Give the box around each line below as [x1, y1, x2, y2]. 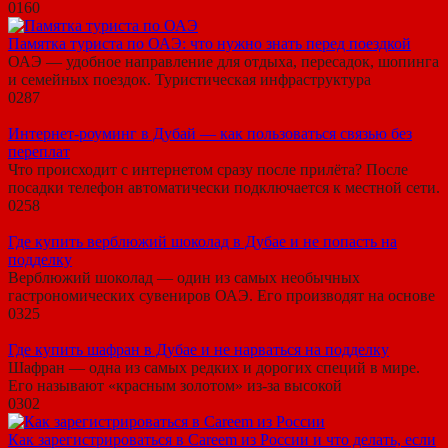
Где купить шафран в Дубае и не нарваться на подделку [8, 341, 389, 359]
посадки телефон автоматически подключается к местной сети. [8, 179, 440, 197]
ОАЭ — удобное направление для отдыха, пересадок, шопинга [8, 53, 439, 71]
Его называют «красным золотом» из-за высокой [8, 377, 342, 395]
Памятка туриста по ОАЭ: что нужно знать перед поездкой [8, 35, 411, 53]
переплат [8, 143, 70, 161]
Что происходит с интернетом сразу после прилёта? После [8, 161, 408, 179]
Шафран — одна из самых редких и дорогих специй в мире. [8, 359, 420, 377]
